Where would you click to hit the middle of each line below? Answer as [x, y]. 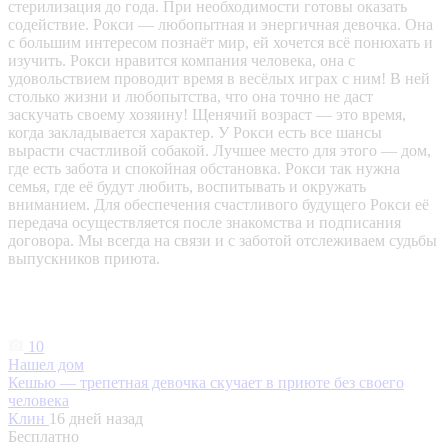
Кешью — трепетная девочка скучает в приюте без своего [206, 383]
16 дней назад [96, 419]
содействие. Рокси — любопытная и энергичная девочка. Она [220, 25]
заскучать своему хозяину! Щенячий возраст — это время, [207, 115]
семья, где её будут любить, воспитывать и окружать [187, 187]
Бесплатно [43, 437]
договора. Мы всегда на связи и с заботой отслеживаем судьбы [222, 241]
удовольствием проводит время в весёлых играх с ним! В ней [219, 79]
